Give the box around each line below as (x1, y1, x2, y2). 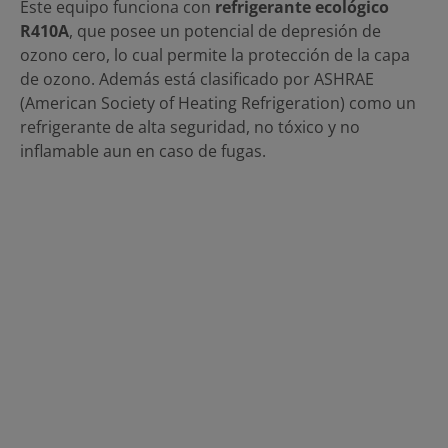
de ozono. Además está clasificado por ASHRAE (20, 67, 374, 90)
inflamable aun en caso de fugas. (20, 139, 266, 162)
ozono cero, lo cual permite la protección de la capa (20, 43, 410, 66)
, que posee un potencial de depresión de (69, 19, 381, 42)
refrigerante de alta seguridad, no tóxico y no (20, 115, 360, 138)
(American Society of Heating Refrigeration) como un (20, 91, 416, 114)
